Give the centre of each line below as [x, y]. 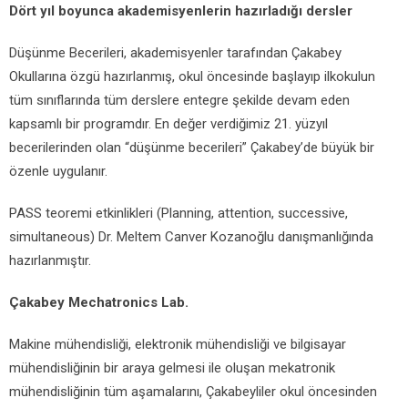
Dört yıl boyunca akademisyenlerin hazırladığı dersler [184, 11]
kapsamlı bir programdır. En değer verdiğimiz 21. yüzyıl [168, 124]
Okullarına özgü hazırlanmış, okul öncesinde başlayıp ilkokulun [192, 76]
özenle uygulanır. [58, 171]
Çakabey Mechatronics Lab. [99, 302]
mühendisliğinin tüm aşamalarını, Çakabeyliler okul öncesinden [193, 392]
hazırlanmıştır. [50, 260]
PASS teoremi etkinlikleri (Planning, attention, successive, [178, 213]
